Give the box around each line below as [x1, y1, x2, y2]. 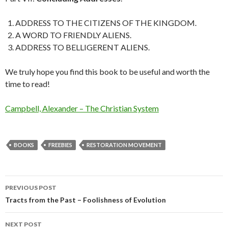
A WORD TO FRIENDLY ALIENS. [15, 30, 131, 40]
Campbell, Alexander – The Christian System [5, 103, 159, 113]
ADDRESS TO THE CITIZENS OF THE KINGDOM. [15, 18, 196, 27]
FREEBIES [48, 141, 72, 148]
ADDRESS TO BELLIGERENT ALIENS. [15, 42, 150, 52]
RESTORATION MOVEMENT [87, 141, 162, 148]
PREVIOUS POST [5, 184, 56, 191]
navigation [5, 193, 69, 210]
